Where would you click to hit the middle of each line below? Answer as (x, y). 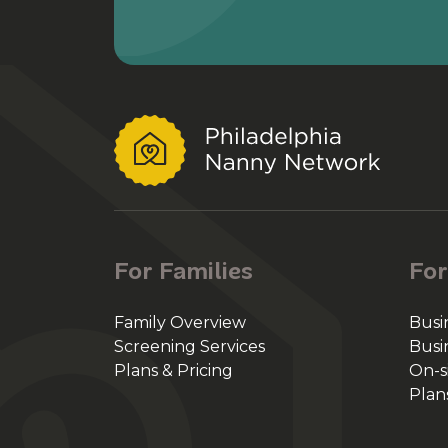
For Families (183, 270)
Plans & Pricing (173, 370)
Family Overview (180, 322)
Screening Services (189, 346)
